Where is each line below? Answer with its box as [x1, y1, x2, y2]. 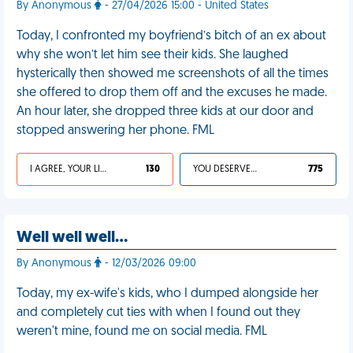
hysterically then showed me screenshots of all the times [17, 68, 329, 80]
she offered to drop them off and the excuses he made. [17, 87, 327, 99]
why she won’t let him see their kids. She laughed [17, 49, 288, 61]
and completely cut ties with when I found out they [17, 307, 300, 319]
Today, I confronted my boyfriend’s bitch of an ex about [17, 30, 326, 43]
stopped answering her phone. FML [17, 124, 214, 137]
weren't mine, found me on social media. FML [17, 325, 267, 338]
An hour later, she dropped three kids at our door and [17, 106, 314, 118]
